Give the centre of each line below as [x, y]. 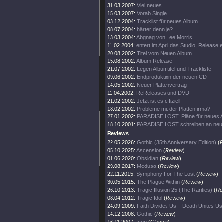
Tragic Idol [149, 198]
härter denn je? [155, 29]
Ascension [149, 150]
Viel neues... [151, 5]
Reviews [118, 133]
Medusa [146, 166]
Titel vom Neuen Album [164, 53]
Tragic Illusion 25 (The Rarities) [175, 190]
